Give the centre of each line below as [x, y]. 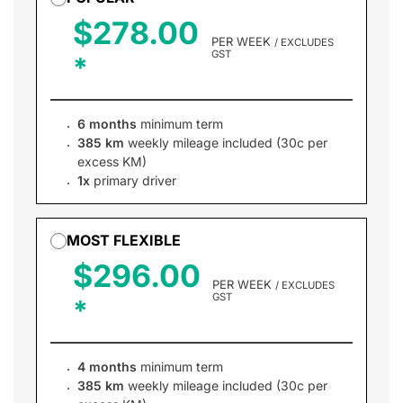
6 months [107, 124]
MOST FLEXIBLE [124, 240]
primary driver [133, 180]
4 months [107, 367]
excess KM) [112, 161]
